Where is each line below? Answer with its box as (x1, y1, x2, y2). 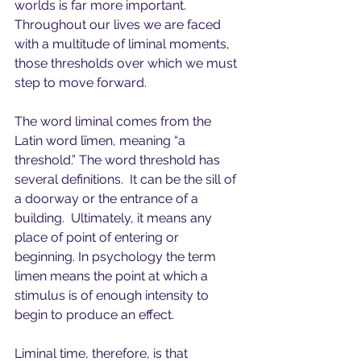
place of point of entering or (15, 230, 182, 245)
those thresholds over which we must (15, 56, 240, 71)
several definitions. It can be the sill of (15, 172, 239, 187)
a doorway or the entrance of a (15, 191, 201, 206)
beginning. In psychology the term (15, 249, 219, 264)
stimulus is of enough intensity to (15, 288, 212, 303)
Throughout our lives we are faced (15, 17, 224, 32)
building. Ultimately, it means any (15, 210, 215, 226)
